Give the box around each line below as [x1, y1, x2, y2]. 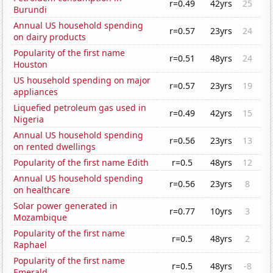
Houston [13, 58, 48, 71]
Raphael [13, 239, 48, 251]
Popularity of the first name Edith [13, 157, 149, 169]
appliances [13, 86, 58, 98]
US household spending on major [13, 74, 151, 87]
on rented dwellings [13, 141, 96, 153]
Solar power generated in [13, 200, 118, 212]
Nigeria [13, 113, 44, 126]
